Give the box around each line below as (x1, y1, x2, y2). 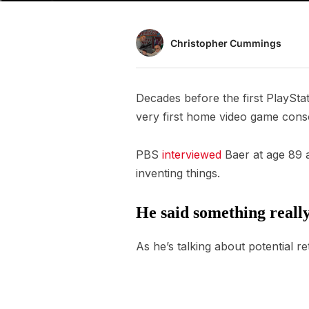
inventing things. (136, 166, 220, 180)
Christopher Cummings (170, 37, 281, 49)
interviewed (162, 148, 221, 161)
